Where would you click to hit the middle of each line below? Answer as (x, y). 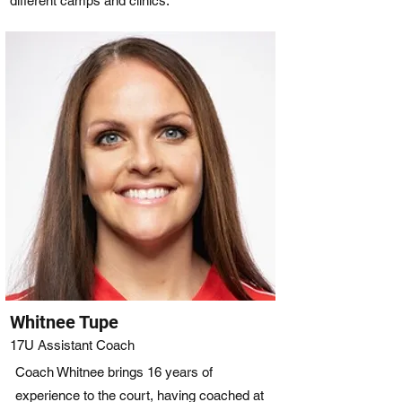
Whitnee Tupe (64, 322)
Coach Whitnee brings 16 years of (114, 372)
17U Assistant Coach (74, 345)
